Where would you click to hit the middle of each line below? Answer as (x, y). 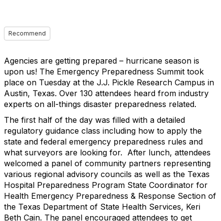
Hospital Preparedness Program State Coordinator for (106, 185)
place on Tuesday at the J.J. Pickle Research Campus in (109, 82)
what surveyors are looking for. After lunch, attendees (107, 152)
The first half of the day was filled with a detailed (94, 120)
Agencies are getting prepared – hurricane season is (102, 61)
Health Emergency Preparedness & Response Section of (110, 196)
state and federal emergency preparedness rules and (103, 142)
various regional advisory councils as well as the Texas (107, 174)
